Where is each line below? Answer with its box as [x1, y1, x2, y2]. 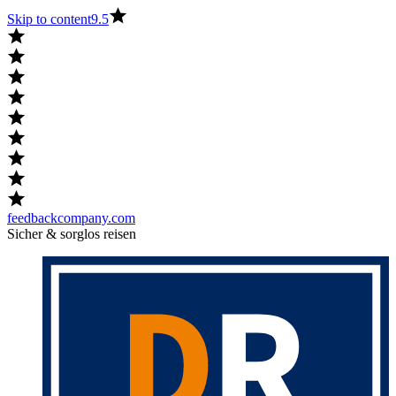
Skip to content [7, 11, 91, 27]
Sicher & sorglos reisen [7, 226, 136, 241]
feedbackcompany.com [7, 210, 135, 225]
